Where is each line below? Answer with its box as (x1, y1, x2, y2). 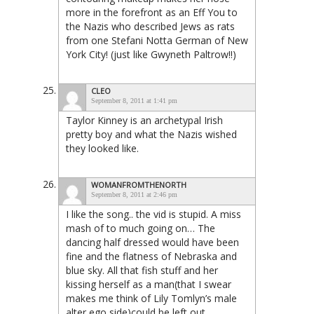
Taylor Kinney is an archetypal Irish (66, 114, 223, 128)
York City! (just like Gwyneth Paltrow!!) (66, 48, 236, 62)
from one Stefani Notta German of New (66, 34, 248, 48)
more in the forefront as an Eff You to (66, 6, 238, 20)
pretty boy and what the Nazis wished (66, 128, 237, 142)
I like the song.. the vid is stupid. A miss (66, 207, 241, 221)
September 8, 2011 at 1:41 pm (91, 97, 177, 105)
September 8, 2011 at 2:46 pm (91, 191, 177, 199)
